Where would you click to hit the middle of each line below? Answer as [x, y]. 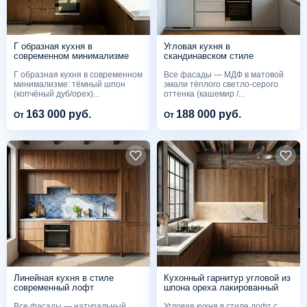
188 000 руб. [209, 114]
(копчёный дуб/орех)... [57, 94]
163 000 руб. [59, 114]
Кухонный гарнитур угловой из [227, 278]
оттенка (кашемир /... [204, 94]
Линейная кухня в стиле [64, 278]
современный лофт [54, 288]
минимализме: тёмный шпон [70, 84]
